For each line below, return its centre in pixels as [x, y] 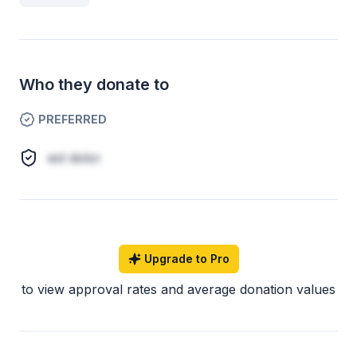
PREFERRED [73, 119]
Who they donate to [94, 84]
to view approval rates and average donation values [178, 289]
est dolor [75, 158]
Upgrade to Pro [186, 259]
